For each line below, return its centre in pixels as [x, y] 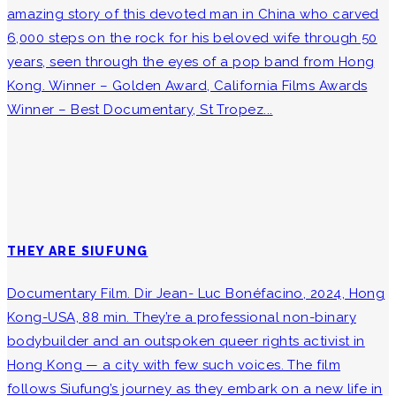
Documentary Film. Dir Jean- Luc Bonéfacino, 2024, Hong [196, 294]
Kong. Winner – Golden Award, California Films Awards [187, 85]
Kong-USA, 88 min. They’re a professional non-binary [182, 318]
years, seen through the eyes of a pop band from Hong [191, 61]
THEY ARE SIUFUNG [78, 251]
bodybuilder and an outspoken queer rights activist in [186, 342]
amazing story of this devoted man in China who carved [193, 14]
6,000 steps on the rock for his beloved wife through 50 [192, 38]
